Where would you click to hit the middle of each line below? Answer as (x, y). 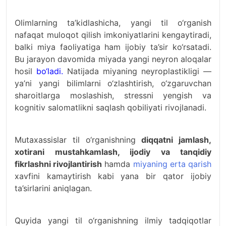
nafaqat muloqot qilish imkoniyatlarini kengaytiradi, (113, 35)
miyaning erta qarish (172, 164)
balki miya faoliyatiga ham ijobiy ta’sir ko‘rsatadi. (113, 47)
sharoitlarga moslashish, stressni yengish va (113, 95)
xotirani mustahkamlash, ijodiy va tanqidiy (113, 152)
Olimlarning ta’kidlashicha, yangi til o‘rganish (113, 23)
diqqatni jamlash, (176, 140)
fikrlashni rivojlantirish (59, 164)
